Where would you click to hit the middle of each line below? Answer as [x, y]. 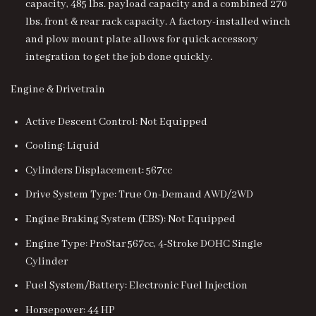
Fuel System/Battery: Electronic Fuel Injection [136, 286]
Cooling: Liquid [62, 146]
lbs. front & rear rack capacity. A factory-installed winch [158, 22]
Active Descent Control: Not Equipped [116, 122]
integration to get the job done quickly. [119, 57]
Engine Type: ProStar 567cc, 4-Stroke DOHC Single [144, 244]
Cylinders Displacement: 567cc [98, 170]
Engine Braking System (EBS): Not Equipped [130, 219]
